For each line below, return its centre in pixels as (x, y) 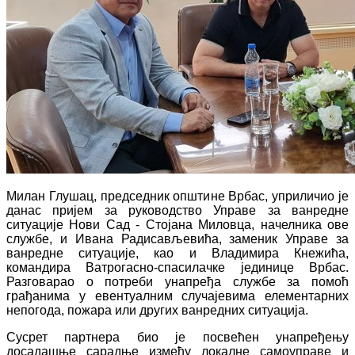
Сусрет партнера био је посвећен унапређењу (177, 337)
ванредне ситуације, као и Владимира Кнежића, (177, 253)
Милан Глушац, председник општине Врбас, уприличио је (177, 196)
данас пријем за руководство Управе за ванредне (177, 210)
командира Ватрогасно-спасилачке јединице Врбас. (177, 267)
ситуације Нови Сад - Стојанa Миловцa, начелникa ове (177, 224)
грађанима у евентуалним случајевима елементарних (177, 296)
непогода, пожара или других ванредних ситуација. (159, 310)
